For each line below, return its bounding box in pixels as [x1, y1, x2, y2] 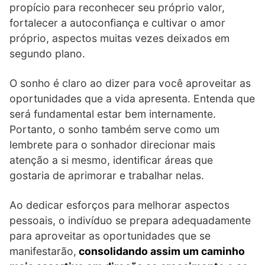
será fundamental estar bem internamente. [9, 107, 216, 120]
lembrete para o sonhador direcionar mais [9, 138, 215, 151]
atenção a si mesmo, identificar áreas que [9, 153, 213, 166]
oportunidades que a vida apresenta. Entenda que [9, 92, 255, 105]
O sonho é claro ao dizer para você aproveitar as [9, 76, 251, 89]
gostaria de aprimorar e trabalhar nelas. [9, 169, 204, 182]
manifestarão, [9, 244, 76, 257]
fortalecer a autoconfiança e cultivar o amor [9, 16, 225, 29]
